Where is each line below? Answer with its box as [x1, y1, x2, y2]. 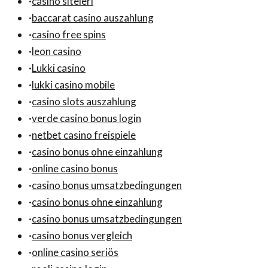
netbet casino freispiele [32, 128, 136, 141]
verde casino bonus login [32, 111, 141, 124]
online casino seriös [32, 245, 118, 258]
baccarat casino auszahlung [32, 11, 154, 24]
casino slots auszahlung [32, 95, 136, 108]
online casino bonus [32, 162, 118, 175]
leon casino [32, 44, 81, 57]
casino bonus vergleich [32, 229, 132, 242]
